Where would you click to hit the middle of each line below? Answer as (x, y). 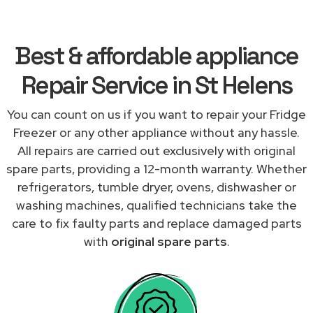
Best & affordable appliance (156, 56)
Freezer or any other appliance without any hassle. (156, 132)
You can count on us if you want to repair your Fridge (156, 114)
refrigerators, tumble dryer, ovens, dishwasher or (156, 187)
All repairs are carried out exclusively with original (156, 150)
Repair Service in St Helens (156, 85)
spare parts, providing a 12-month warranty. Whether (156, 168)
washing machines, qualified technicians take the (156, 205)
